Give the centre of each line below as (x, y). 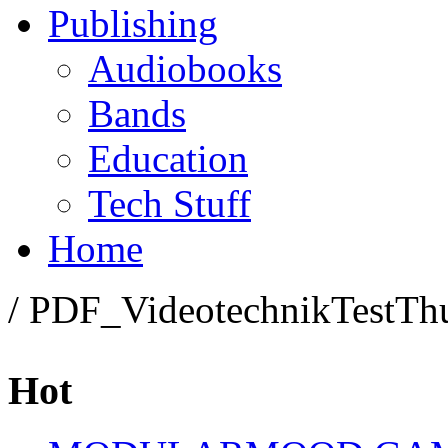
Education (168, 158)
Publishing (133, 23)
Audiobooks (185, 68)
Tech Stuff (169, 203)
